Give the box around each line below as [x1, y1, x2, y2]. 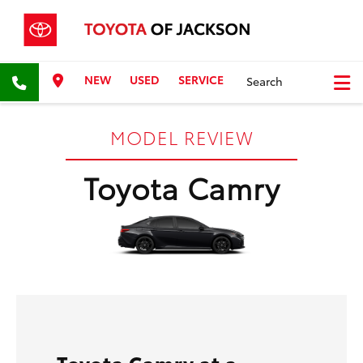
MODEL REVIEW [109, 123, 254, 150]
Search [246, 73, 283, 90]
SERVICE [178, 71, 224, 88]
